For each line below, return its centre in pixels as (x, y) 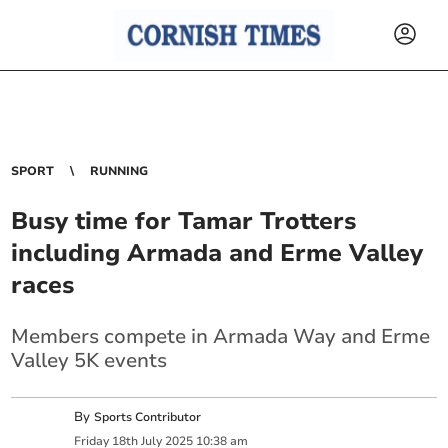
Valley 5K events (89, 360)
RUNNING (119, 171)
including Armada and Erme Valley (217, 253)
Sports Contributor (148, 417)
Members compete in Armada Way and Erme (221, 336)
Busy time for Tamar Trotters (184, 221)
